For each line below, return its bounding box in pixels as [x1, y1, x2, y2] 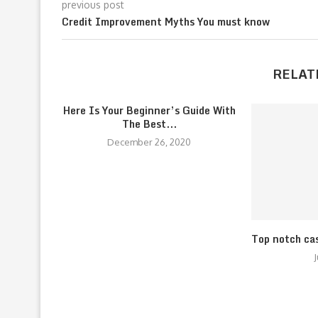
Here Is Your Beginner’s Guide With [62, 102, 236, 119]
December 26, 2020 [107, 136, 192, 148]
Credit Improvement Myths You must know [62, 13, 270, 30]
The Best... [121, 116, 177, 132]
